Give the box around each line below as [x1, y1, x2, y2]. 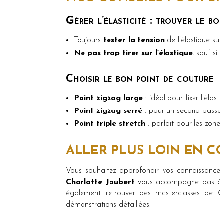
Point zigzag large [74, 94, 143, 102]
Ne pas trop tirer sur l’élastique [74, 49, 193, 57]
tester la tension [103, 36, 165, 44]
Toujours [74, 36, 104, 44]
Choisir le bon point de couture [66, 73, 214, 84]
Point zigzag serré [74, 107, 143, 115]
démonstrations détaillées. [66, 201, 151, 209]
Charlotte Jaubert [66, 178, 135, 186]
